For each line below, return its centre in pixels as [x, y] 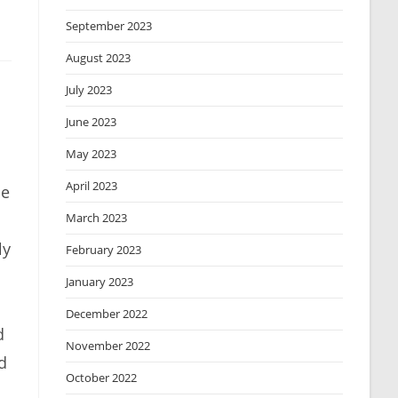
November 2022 [108, 346]
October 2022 [102, 378]
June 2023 [92, 122]
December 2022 [107, 314]
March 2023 [97, 218]
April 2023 [92, 186]
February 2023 [104, 250]
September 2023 [109, 26]
